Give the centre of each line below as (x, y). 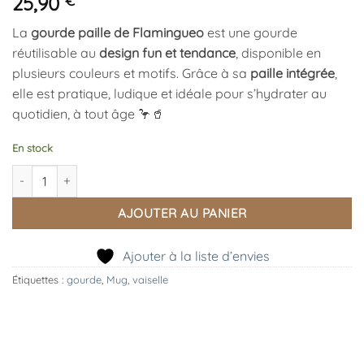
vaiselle (150, 279)
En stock (32, 147)
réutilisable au (56, 53)
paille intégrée (292, 74)
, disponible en (278, 53)
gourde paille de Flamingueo (117, 33)
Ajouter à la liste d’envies (196, 256)
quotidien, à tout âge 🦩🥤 (88, 114)
